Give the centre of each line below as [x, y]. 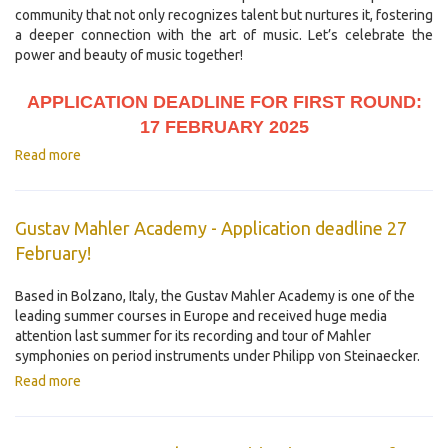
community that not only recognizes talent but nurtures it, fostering [224, 15]
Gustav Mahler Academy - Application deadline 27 [211, 228]
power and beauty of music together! [129, 55]
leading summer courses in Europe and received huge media [201, 316]
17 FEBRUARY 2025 [224, 127]
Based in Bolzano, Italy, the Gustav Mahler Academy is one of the [215, 296]
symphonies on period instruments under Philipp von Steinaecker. [217, 356]
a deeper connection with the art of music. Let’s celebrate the [224, 35]
